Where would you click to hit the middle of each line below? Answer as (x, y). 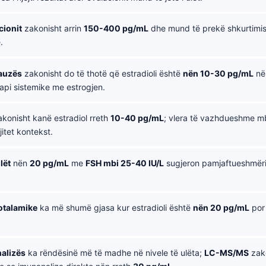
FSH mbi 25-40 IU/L (125, 163)
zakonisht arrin (53, 28)
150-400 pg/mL (116, 28)
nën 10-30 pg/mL (218, 73)
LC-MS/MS (227, 252)
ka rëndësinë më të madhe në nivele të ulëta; (115, 252)
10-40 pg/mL (137, 118)
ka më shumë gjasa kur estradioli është (115, 208)
